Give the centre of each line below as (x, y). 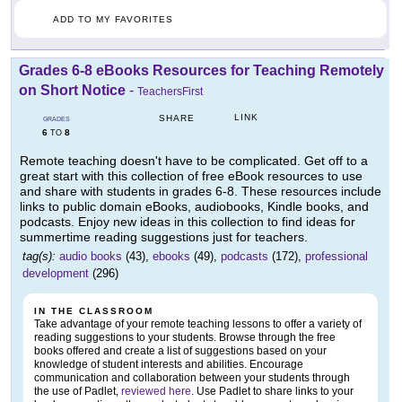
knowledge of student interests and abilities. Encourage (169, 364)
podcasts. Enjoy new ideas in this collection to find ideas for (188, 221)
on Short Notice (72, 90)
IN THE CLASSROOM (94, 310)
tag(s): (39, 256)
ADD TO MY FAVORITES (113, 19)
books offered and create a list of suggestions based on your (180, 350)
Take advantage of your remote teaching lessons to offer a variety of (198, 323)
